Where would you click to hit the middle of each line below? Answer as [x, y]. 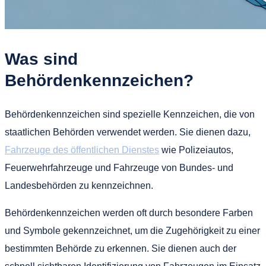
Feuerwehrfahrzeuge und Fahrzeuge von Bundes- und [119, 167]
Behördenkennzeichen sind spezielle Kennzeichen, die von [130, 114]
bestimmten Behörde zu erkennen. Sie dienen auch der [121, 248]
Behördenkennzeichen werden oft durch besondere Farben [129, 213]
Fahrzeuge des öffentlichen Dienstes [82, 150]
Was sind [41, 59]
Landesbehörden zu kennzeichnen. [79, 185]
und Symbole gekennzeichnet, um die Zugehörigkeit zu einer [132, 230]
